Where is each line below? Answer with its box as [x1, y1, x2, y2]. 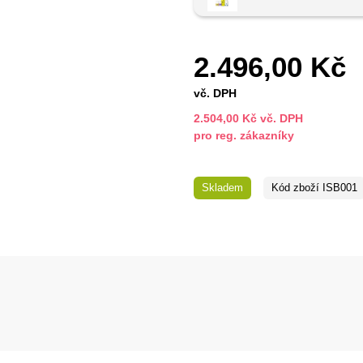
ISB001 [319, 181, 357, 194]
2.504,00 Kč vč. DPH [194, 112, 303, 126]
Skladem [202, 181, 243, 194]
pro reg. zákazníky [194, 129, 294, 143]
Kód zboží [271, 181, 319, 194]
